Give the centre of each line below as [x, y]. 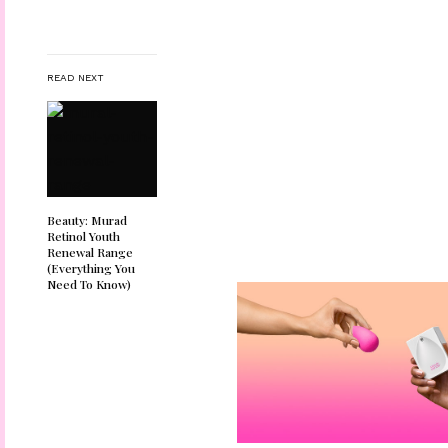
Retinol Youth [83, 235]
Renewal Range [90, 251]
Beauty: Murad [87, 219]
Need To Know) [89, 283]
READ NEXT [75, 77]
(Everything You [91, 267]
